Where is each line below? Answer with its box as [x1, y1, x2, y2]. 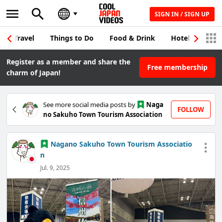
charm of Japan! [6, 68, 61, 77]
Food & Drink [110, 33, 155, 43]
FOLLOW [177, 105, 204, 114]
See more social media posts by [43, 100, 137, 109]
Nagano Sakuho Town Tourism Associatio [50, 139, 192, 149]
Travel [14, 33, 34, 43]
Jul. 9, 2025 [40, 164, 70, 172]
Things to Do [50, 33, 94, 43]
